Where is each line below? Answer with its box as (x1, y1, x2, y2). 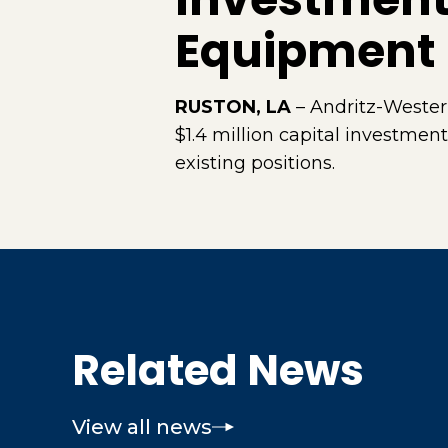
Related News (72, 341, 364, 400)
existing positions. (174, 152, 335, 174)
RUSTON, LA (174, 96, 291, 118)
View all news (72, 415, 212, 439)
